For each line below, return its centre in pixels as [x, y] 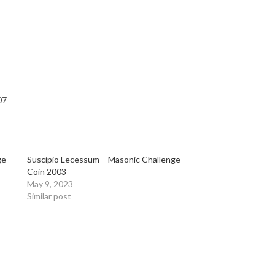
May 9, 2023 [50, 184]
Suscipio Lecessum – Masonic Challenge [103, 159]
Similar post [49, 196]
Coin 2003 [46, 172]
